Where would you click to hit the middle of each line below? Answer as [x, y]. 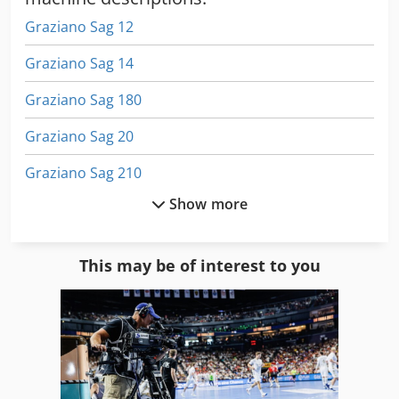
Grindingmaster [78, 245]
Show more [208, 204]
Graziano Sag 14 [79, 63]
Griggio [49, 209]
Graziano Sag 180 [83, 99]
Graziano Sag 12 [79, 26]
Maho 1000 [62, 354]
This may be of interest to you [199, 265]
